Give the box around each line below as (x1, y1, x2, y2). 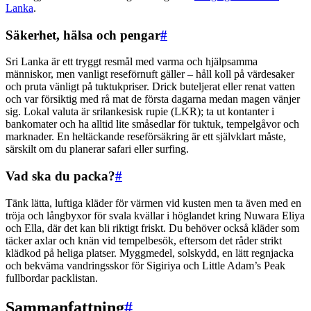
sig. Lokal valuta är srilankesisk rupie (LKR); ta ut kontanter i (6, 106, 274, 118)
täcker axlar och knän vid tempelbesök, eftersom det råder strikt (6, 234, 282, 246)
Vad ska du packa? (6, 169, 115, 184)
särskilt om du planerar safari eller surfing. (6, 143, 189, 155)
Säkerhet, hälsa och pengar (6, 27, 160, 42)
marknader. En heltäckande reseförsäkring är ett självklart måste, (6, 131, 286, 143)
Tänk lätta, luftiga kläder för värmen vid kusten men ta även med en (6, 196, 301, 209)
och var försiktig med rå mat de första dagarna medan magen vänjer (6, 93, 300, 106)
